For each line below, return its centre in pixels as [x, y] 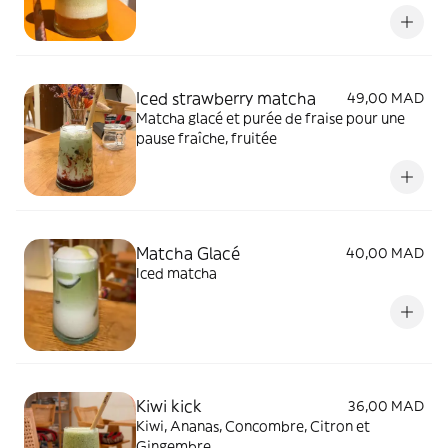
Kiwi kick [169, 405]
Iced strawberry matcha [226, 97]
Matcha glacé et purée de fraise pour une [241, 117]
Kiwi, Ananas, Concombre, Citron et [253, 425]
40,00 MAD [385, 252]
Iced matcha [176, 272]
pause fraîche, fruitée [206, 137]
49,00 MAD [385, 97]
